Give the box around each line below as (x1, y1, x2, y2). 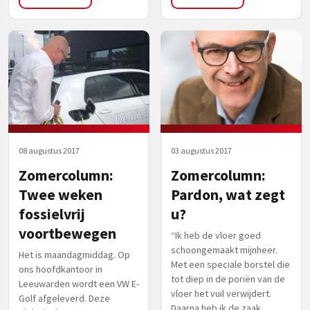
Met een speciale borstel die (171, 257, 290, 271)
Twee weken (19, 185, 102, 204)
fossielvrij (19, 204, 85, 224)
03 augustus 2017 (171, 145, 232, 156)
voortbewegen (19, 224, 116, 243)
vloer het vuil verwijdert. (171, 286, 271, 300)
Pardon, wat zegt (171, 185, 285, 204)
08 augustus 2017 (19, 145, 80, 156)
